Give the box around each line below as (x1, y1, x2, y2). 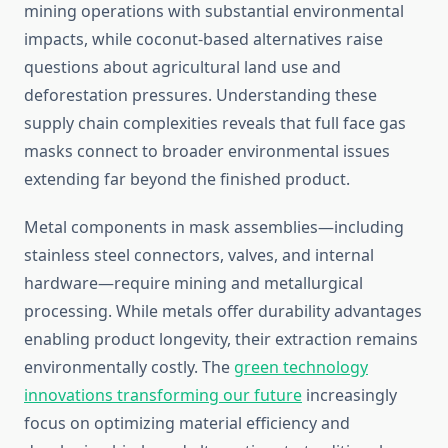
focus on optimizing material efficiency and (24, 412, 350, 435)
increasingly (302, 384, 397, 407)
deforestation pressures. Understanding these (24, 84, 377, 107)
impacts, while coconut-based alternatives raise (24, 28, 383, 51)
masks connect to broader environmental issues (24, 140, 390, 163)
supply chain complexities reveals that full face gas (24, 112, 406, 135)
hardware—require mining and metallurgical (24, 272, 363, 295)
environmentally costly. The (24, 356, 234, 379)
